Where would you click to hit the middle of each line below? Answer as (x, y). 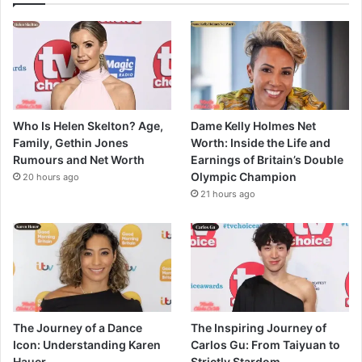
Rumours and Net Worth (79, 160)
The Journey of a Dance (78, 328)
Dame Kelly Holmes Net (254, 126)
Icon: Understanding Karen (87, 345)
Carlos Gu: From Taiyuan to (266, 345)
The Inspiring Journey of (259, 328)
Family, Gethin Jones (71, 143)
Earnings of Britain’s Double (267, 160)
